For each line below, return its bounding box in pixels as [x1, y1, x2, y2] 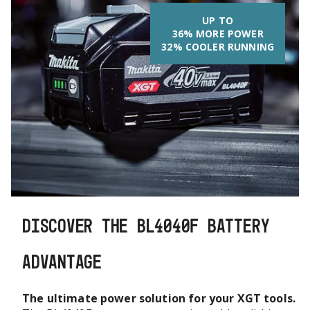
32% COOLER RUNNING [161, 39, 274, 53]
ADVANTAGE [22, 249, 102, 273]
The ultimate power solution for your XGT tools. [22, 290, 296, 306]
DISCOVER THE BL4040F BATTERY [22, 213, 270, 237]
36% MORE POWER [172, 26, 264, 40]
